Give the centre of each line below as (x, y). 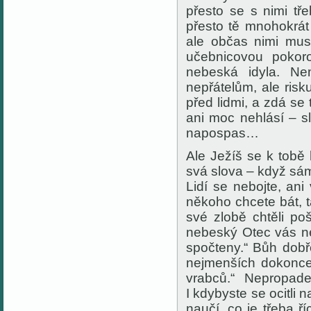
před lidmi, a (225, 102)
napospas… (222, 133)
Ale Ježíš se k (233, 156)
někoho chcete (233, 202)
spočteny (213, 247)
